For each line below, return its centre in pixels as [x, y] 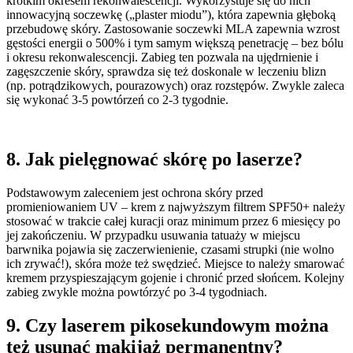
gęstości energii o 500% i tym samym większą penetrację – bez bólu [175, 43]
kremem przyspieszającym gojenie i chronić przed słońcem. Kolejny [175, 278]
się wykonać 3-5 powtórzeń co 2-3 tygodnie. [117, 99]
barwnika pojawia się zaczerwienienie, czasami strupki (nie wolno [170, 250]
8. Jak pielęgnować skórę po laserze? [154, 160]
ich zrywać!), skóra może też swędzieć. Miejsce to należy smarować [175, 264]
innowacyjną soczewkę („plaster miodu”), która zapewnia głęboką [171, 14]
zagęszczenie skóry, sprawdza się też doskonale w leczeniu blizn [166, 71]
